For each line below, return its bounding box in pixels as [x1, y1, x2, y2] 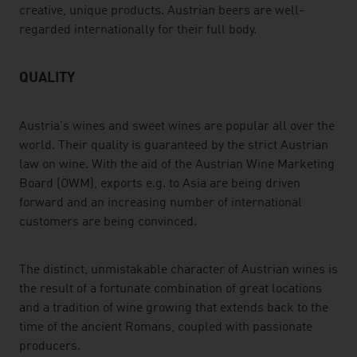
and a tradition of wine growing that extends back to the [19, 302, 328, 315]
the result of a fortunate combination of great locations [19, 283, 322, 296]
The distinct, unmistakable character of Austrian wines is [19, 264, 338, 277]
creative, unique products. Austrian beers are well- [19, 5, 304, 18]
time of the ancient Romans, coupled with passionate [19, 321, 312, 334]
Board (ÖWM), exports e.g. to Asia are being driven [19, 178, 300, 190]
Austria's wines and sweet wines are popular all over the [19, 120, 335, 133]
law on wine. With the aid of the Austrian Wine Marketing [19, 159, 335, 171]
